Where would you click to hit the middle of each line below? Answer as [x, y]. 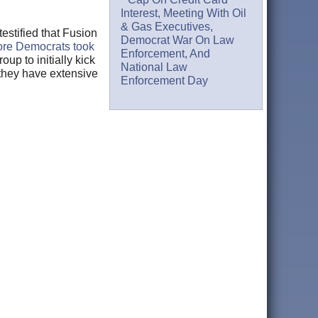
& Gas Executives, [167, 27]
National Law [154, 67]
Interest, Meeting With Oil [184, 13]
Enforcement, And [166, 54]
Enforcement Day [165, 81]
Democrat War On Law [178, 40]
